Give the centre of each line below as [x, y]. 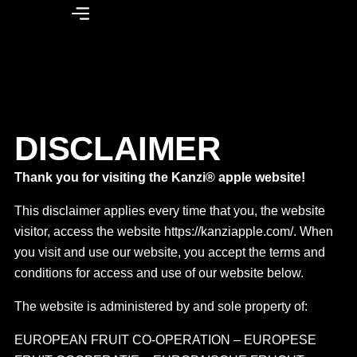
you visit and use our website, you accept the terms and [169, 252]
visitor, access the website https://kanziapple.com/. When [173, 231]
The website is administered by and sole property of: [161, 306]
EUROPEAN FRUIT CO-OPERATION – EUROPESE [165, 340]
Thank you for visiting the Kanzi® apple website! [159, 177]
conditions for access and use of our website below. [159, 273]
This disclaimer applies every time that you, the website [169, 211]
